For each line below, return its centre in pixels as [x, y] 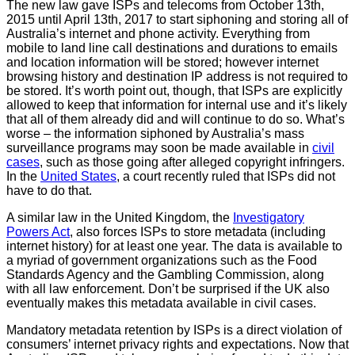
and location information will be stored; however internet [162, 63]
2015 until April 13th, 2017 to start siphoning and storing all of [177, 20]
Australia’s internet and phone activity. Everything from [158, 34]
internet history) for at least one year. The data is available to [174, 246]
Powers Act [38, 232]
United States [78, 177]
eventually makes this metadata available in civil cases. [161, 303]
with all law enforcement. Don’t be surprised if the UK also [168, 289]
